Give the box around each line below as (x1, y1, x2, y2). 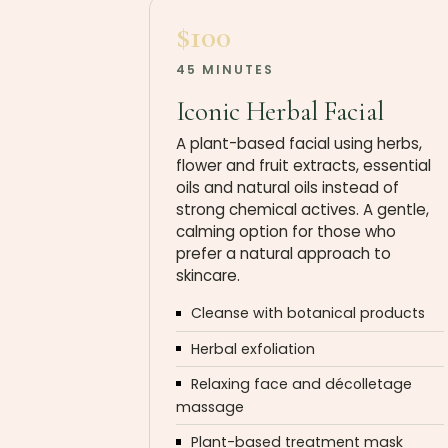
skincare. (175, 265, 240, 287)
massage (175, 396, 244, 417)
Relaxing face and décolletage (190, 373, 412, 394)
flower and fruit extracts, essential (175, 155, 431, 177)
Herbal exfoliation (190, 338, 315, 359)
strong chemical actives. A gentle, (175, 199, 429, 221)
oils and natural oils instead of (175, 177, 399, 199)
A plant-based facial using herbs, (175, 133, 422, 155)
